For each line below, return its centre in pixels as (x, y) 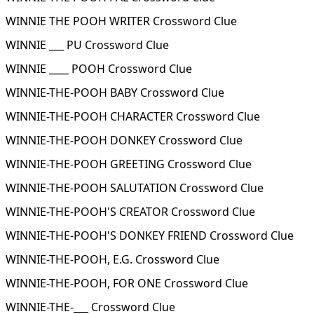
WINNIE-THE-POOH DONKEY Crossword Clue (124, 140)
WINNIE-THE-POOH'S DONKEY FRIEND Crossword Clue (150, 235)
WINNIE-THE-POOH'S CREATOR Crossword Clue (130, 212)
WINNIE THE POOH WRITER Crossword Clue (121, 21)
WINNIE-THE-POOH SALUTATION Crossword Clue (135, 188)
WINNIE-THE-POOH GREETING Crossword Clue (129, 164)
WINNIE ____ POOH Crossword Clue (99, 69)
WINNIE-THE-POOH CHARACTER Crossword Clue (133, 116)
